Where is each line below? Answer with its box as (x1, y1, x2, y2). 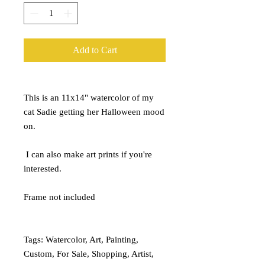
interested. (24, 163, 62, 173)
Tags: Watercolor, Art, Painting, (24, 234, 138, 244)
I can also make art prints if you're (24, 149, 152, 159)
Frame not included (24, 192, 95, 202)
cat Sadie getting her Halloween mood (24, 106, 164, 117)
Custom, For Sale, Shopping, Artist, (24, 248, 154, 258)
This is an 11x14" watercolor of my (24, 92, 154, 102)
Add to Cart (72, 44, 117, 55)
